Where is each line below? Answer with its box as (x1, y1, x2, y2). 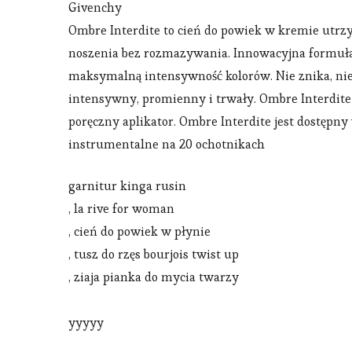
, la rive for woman (68, 200, 174, 217)
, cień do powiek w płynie (68, 222, 211, 240)
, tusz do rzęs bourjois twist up (68, 245, 239, 262)
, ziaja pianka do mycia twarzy (68, 268, 239, 285)
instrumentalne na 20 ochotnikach (68, 135, 265, 152)
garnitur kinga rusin (68, 177, 186, 194)
